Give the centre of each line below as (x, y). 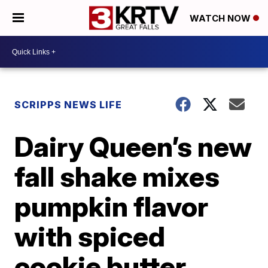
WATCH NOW (221, 19)
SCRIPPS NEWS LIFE (68, 105)
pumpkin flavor (112, 206)
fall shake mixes (117, 176)
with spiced (90, 236)
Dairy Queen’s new (133, 147)
